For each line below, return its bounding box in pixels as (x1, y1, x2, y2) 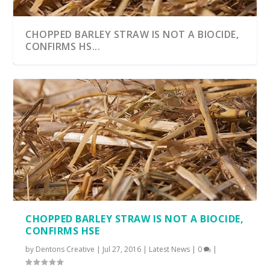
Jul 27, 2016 (102, 243, 142, 254)
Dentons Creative (36, 243, 95, 254)
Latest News (149, 243, 190, 254)
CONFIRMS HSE (25, 224, 100, 237)
